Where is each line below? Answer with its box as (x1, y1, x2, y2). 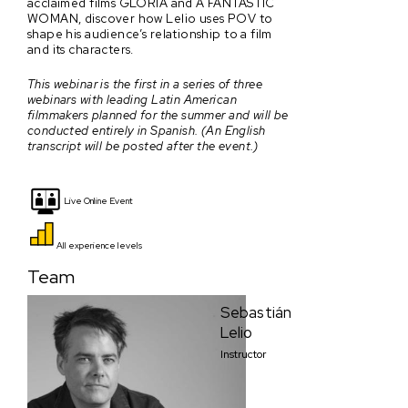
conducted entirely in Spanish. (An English (27, 121, 266, 138)
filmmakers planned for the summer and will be (27, 106, 289, 123)
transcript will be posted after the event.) (27, 137, 259, 154)
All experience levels (56, 239, 142, 251)
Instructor (220, 347, 266, 362)
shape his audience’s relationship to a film (27, 25, 272, 43)
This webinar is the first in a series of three (27, 75, 263, 92)
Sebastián (220, 301, 292, 322)
